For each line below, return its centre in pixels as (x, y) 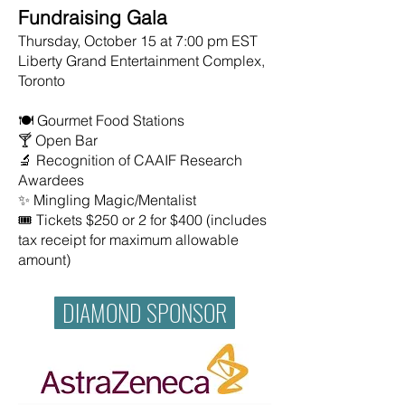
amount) (44, 259)
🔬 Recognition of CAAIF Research (130, 160)
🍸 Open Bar (58, 140)
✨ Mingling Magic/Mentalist (109, 200)
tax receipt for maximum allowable (128, 240)
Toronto (42, 80)
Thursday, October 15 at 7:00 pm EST (138, 41)
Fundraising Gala (93, 17)
